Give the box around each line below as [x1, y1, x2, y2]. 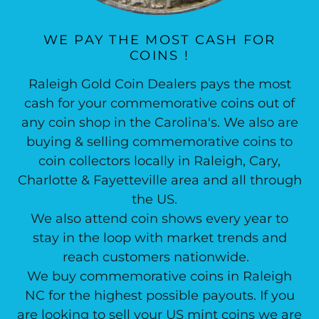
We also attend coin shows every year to [31, 211, 288, 226]
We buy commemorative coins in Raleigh [27, 268, 292, 284]
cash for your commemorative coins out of [24, 95, 295, 111]
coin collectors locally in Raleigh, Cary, [38, 153, 281, 169]
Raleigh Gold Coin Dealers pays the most [28, 76, 291, 92]
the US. [131, 192, 188, 207]
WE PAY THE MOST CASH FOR [43, 32, 276, 48]
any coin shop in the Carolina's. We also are [21, 115, 298, 130]
